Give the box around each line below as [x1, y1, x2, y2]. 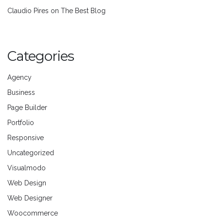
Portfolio [7, 119, 34, 127]
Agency [7, 73, 32, 82]
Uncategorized [7, 149, 54, 157]
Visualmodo [7, 164, 46, 172]
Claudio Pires [7, 7, 49, 15]
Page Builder [7, 104, 47, 112]
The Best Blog [61, 7, 106, 15]
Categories [7, 47, 74, 64]
